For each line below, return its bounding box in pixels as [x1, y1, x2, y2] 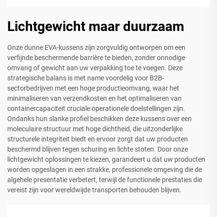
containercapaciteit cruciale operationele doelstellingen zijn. [7, 104, 185, 112]
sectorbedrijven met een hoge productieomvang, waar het [7, 84, 179, 92]
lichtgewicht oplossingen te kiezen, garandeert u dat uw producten [7, 155, 205, 163]
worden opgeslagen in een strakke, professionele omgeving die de [7, 165, 202, 173]
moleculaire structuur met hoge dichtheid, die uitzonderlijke [7, 124, 183, 133]
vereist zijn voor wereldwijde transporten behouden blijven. [7, 186, 182, 194]
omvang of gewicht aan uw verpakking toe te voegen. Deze [7, 63, 183, 72]
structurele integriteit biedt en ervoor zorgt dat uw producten [7, 135, 188, 143]
